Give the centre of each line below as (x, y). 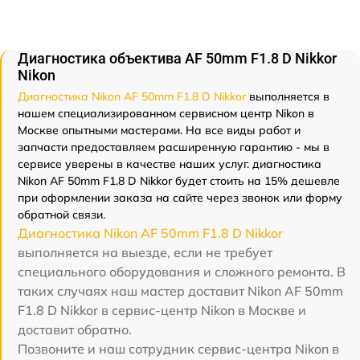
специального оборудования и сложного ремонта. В (182, 272)
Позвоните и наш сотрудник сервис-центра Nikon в (178, 349)
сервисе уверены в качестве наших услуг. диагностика (170, 164)
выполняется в (288, 96)
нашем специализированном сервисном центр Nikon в (166, 113)
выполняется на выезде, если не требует (145, 252)
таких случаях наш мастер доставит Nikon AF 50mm (180, 291)
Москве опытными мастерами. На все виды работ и (159, 130)
